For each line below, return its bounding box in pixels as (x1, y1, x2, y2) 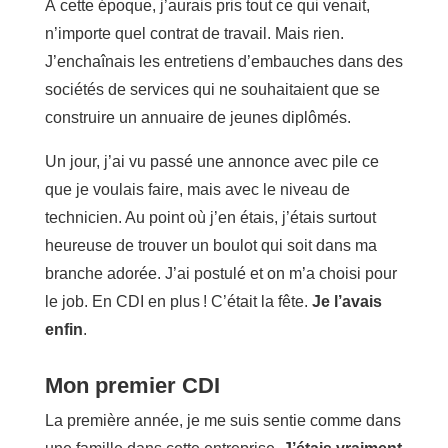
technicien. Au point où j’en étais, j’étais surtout (44, 208, 376, 226)
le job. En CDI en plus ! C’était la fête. (44, 292, 312, 310)
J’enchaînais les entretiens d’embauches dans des (44, 52, 403, 70)
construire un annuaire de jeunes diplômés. (44, 108, 351, 126)
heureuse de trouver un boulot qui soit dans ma (44, 236, 377, 254)
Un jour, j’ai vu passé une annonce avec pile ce (44, 152, 379, 170)
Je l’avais (311, 292, 382, 310)
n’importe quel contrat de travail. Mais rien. (44, 24, 344, 42)
